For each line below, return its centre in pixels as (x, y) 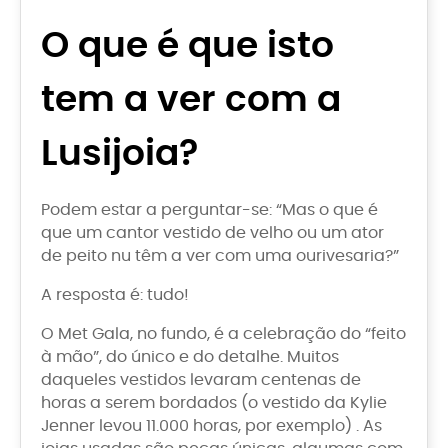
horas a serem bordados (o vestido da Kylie (214, 402)
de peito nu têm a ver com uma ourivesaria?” (220, 255)
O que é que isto (187, 45)
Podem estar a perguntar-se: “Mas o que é (209, 209)
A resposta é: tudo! (115, 294)
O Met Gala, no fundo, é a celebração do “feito (223, 333)
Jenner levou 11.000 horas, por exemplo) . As (211, 425)
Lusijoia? (119, 153)
